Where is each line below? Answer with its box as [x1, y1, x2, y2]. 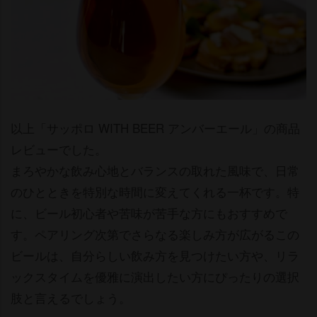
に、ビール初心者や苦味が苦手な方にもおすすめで [11, 203, 287, 221]
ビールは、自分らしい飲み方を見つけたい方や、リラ [11, 246, 299, 264]
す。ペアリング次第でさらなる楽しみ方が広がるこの [11, 224, 299, 243]
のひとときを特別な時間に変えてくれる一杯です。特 [11, 182, 299, 200]
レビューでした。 [11, 139, 107, 158]
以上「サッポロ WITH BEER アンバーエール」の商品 [11, 118, 300, 137]
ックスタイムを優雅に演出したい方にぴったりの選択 [11, 267, 299, 285]
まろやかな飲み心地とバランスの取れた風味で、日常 [11, 161, 299, 179]
